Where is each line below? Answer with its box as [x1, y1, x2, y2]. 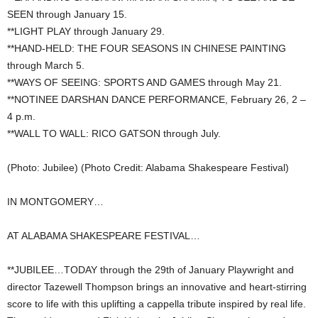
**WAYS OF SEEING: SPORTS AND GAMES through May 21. [7, 77, 282, 89]
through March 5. [7, 60, 84, 72]
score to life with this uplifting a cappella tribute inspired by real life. [7, 298, 306, 310]
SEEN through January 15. [7, 9, 127, 21]
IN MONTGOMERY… [7, 196, 104, 208]
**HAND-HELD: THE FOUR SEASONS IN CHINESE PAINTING [7, 43, 286, 55]
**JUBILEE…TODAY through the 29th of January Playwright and [7, 264, 294, 276]
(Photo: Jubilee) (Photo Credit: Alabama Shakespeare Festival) [7, 162, 289, 174]
